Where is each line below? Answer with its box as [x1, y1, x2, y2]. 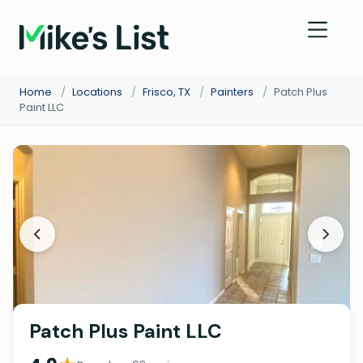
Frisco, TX [143, 84, 190, 100]
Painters [211, 84, 254, 100]
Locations [72, 84, 122, 100]
